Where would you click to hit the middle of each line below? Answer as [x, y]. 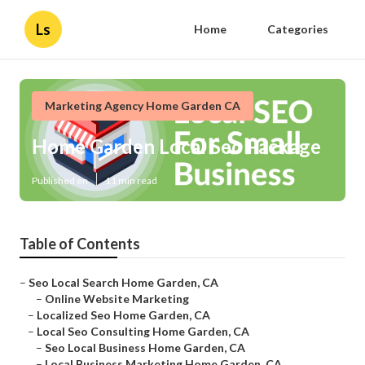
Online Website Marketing [117, 299]
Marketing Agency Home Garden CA [143, 106]
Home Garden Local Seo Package [176, 147]
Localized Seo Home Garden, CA [123, 315]
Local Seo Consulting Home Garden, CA [143, 332]
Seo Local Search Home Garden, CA [123, 283]
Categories [298, 29]
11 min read [131, 181]
